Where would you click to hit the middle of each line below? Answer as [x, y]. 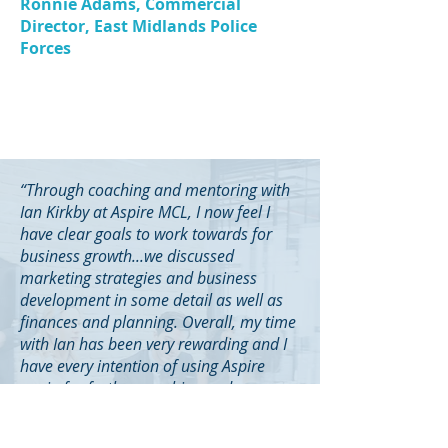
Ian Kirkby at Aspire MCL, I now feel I [145, 212]
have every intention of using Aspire [142, 366]
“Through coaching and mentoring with [155, 190]
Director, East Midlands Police [138, 26]
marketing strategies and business [138, 278]
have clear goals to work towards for [146, 234]
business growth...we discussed [127, 256]
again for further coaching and [126, 388]
